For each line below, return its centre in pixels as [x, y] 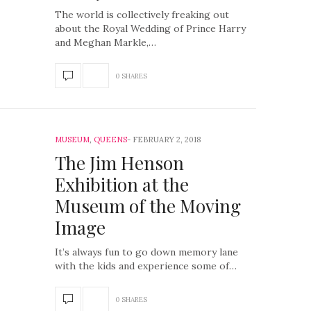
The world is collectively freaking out [142, 15]
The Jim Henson [119, 163]
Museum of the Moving [148, 206]
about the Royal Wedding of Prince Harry [150, 28]
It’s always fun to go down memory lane [146, 252]
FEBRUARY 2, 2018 [167, 140]
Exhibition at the [122, 184]
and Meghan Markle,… [106, 42]
